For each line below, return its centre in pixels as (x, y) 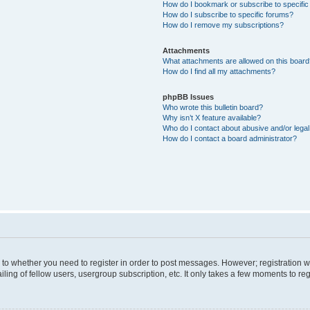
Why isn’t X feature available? (212, 117)
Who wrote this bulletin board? (213, 107)
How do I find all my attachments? (219, 71)
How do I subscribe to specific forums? (228, 14)
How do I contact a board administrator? (230, 138)
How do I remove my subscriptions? (224, 25)
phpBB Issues (189, 97)
